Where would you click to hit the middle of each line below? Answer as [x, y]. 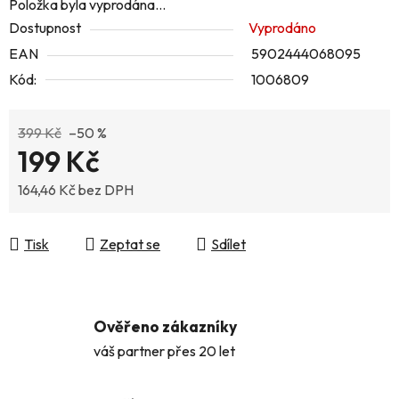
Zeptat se [130, 244]
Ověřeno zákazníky [165, 326]
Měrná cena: [55, 217]
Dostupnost [45, 27]
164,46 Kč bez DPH [76, 189]
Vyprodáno [282, 27]
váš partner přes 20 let [164, 350]
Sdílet [228, 244]
